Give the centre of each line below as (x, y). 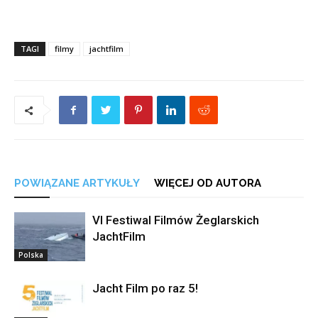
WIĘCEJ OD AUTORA (208, 183)
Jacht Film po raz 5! (145, 288)
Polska (31, 254)
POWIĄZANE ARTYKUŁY (77, 183)
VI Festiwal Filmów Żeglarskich (176, 220)
